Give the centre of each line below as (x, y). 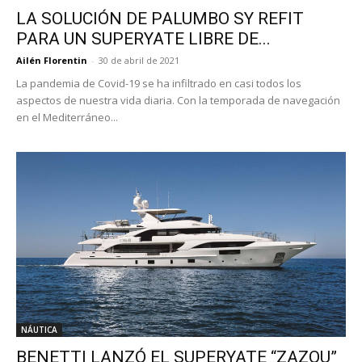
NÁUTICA (39, 330)
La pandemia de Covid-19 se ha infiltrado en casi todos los (159, 83)
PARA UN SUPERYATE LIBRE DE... (143, 38)
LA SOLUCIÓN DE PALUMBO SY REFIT (160, 18)
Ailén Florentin (52, 60)
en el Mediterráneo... (67, 117)
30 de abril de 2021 (139, 60)
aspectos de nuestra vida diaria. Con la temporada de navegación (178, 100)
